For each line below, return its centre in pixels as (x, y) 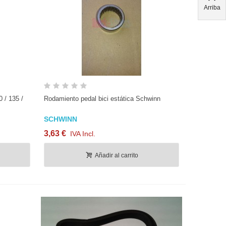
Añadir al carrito (116, 155)
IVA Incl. (82, 133)
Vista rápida (116, 86)
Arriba (212, 7)
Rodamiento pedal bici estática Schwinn (102, 98)
